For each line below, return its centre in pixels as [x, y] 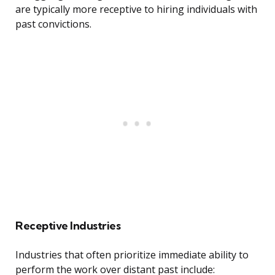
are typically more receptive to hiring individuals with [136, 10]
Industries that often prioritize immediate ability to [132, 255]
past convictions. [53, 24]
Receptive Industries [68, 226]
